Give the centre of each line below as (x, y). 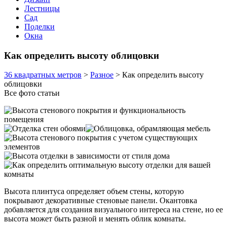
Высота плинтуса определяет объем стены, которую (94, 192)
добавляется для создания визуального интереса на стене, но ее (113, 210)
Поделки (40, 27)
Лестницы (42, 8)
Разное (102, 75)
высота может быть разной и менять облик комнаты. (95, 219)
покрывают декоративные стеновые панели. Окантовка (101, 201)
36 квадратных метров (43, 75)
